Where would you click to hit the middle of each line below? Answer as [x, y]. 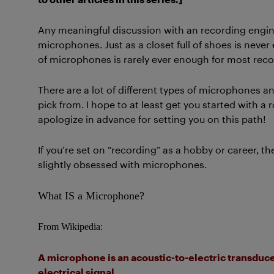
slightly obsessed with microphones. [122, 164]
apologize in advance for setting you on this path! [152, 119]
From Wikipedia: [70, 227]
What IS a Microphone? [91, 196]
